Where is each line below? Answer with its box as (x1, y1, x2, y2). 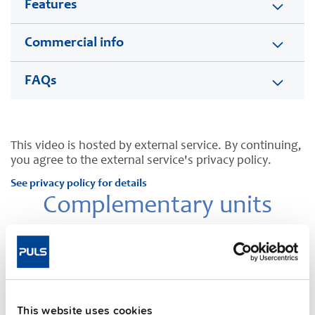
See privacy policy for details (11, 178, 147, 190)
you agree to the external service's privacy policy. (11, 155, 271, 168)
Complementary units (43, 194, 272, 220)
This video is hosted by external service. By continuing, (11, 140, 302, 153)
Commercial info (25, 37, 124, 51)
